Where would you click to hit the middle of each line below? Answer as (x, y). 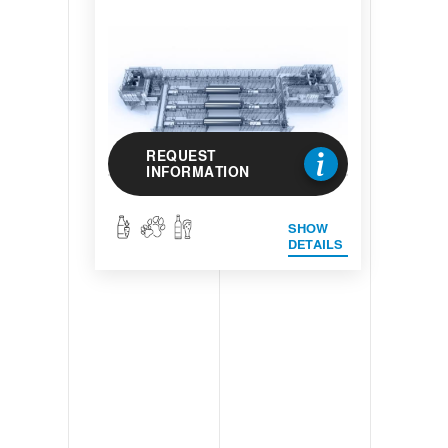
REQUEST (181, 156)
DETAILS (315, 244)
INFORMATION (198, 172)
